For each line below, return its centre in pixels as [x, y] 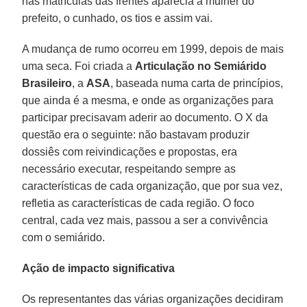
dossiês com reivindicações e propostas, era [130, 151]
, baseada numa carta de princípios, [197, 83]
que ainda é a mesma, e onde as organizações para [148, 100]
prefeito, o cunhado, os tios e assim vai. [118, 18]
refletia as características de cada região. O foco [138, 203]
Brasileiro [47, 83]
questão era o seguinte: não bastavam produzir [136, 134]
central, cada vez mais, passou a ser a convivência [145, 220]
